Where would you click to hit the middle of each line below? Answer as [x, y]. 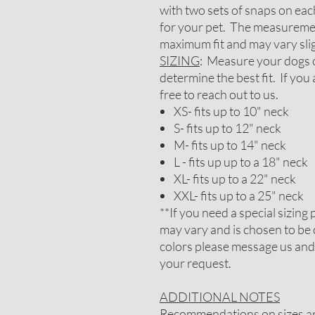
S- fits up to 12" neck [227, 128]
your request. [195, 263]
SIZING [180, 60]
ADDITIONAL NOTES [220, 297]
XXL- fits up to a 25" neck [239, 195]
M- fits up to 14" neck [230, 145]
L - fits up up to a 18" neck [241, 162]
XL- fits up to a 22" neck [235, 179]
